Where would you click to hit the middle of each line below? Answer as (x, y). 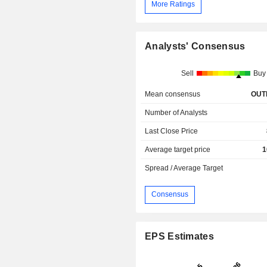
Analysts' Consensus (195, 46)
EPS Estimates (179, 236)
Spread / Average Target (184, 168)
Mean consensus (173, 94)
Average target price (178, 149)
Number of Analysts (176, 112)
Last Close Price (172, 131)
